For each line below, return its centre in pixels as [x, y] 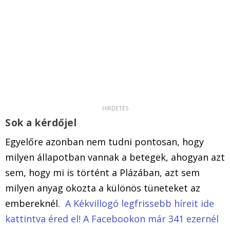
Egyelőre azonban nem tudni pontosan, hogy [104, 141]
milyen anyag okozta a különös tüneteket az [103, 188]
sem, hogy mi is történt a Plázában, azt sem [102, 172]
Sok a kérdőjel [42, 122]
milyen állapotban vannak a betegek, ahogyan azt [115, 157]
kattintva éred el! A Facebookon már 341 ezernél [112, 218]
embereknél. [35, 203]
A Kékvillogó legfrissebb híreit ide [140, 203]
